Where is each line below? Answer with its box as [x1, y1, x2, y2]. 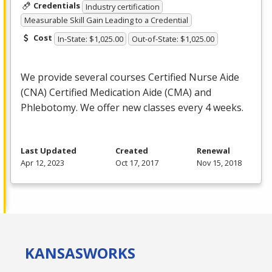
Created [115, 144, 148, 156]
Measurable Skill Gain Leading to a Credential [24, 15, 188, 26]
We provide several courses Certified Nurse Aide [21, 70, 239, 84]
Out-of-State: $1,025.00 [132, 33, 215, 44]
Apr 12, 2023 [21, 157, 64, 168]
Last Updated [21, 144, 76, 156]
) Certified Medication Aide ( [44, 85, 168, 99]
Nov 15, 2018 [197, 157, 242, 168]
